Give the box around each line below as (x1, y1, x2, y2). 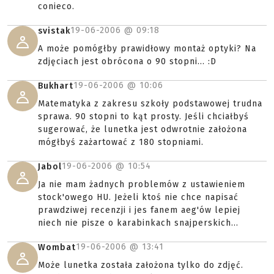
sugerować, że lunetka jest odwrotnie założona (38, 124, 247, 135)
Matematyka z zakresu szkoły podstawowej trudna (38, 98, 262, 109)
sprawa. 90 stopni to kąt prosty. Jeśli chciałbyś (38, 111, 249, 122)
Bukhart (38, 81, 73, 92)
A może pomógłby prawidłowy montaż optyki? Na (38, 43, 256, 54)
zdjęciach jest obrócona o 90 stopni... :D (38, 56, 217, 67)
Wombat (38, 242, 76, 253)
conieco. (38, 1, 75, 12)
